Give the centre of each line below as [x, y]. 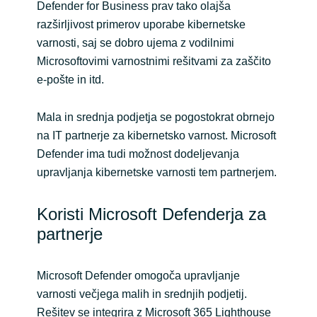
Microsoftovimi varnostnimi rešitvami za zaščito [154, 62]
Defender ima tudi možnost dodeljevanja [138, 154]
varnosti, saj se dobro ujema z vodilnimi [135, 43]
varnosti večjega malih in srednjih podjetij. [142, 294]
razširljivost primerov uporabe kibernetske [141, 25]
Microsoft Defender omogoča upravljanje [138, 276]
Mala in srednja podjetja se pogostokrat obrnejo [155, 117]
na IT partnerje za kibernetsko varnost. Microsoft [156, 136]
